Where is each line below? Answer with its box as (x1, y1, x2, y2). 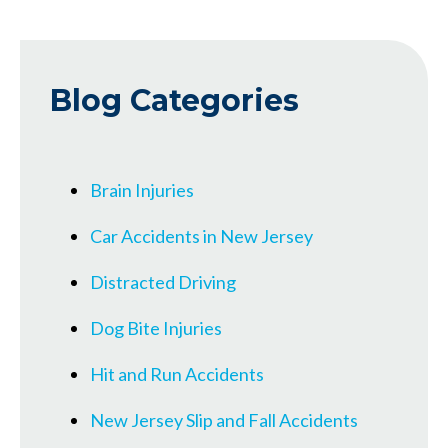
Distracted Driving (90, 270, 236, 293)
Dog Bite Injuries (90, 316, 222, 339)
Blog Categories (50, 81, 299, 119)
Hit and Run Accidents (90, 362, 264, 385)
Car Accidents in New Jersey (90, 224, 313, 247)
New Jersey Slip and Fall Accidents (90, 408, 358, 431)
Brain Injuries (90, 178, 194, 201)
